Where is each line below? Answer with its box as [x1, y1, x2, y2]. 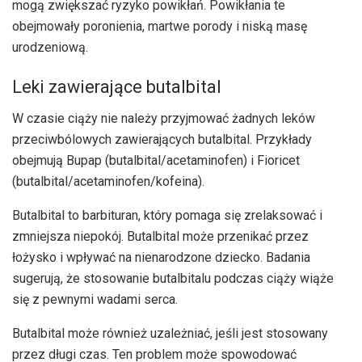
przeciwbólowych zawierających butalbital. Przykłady [12, 132, 312, 148]
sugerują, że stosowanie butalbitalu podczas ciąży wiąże [12, 271, 334, 287]
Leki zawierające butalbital [12, 77, 221, 98]
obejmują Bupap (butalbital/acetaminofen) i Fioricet [12, 153, 300, 169]
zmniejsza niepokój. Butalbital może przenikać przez [12, 229, 309, 245]
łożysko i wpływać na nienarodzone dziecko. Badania [12, 250, 310, 266]
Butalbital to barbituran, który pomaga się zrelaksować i [12, 208, 322, 224]
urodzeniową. [12, 39, 88, 55]
